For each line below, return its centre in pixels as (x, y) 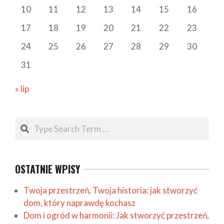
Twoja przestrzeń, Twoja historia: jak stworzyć (110, 190)
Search (29, 123)
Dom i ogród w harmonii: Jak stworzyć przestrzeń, (116, 215)
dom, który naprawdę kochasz (79, 202)
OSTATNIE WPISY (47, 169)
